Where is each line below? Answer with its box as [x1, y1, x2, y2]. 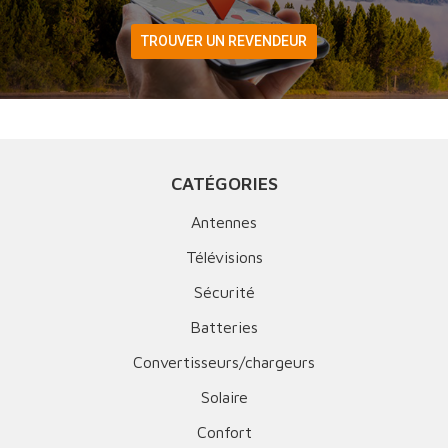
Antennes [191, 212, 257, 231]
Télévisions [185, 247, 263, 266]
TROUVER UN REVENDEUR [141, 33, 307, 50]
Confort [196, 422, 252, 441]
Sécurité [193, 282, 255, 301]
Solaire [200, 387, 248, 406]
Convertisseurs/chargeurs [133, 352, 315, 371]
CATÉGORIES [170, 172, 278, 194]
